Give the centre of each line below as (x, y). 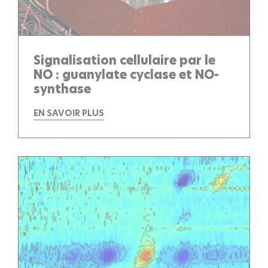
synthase (62, 89)
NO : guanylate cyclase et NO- (126, 74)
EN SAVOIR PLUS (69, 113)
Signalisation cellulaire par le (124, 60)
